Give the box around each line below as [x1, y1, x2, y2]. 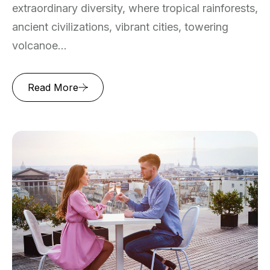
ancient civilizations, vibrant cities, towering [12, 20, 228, 34]
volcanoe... [12, 39, 67, 52]
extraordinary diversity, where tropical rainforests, [12, 2, 258, 15]
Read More [28, 81, 78, 94]
